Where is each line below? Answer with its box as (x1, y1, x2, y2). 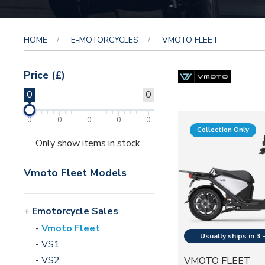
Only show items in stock (33, 136, 140, 150)
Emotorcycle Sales (32, 205, 118, 218)
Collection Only (196, 125, 249, 135)
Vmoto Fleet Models (24, 165, 127, 180)
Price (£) (24, 68, 65, 83)
